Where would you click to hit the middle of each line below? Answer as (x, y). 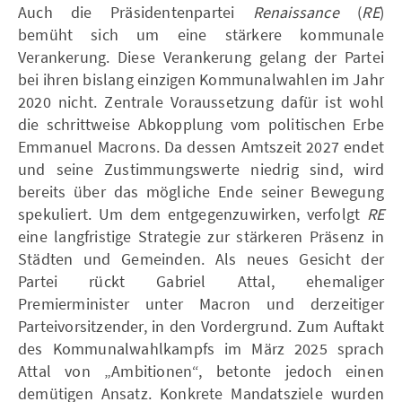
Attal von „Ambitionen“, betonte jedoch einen (201, 371)
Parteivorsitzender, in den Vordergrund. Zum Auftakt (201, 326)
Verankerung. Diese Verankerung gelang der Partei (201, 57)
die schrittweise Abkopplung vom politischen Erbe (201, 124)
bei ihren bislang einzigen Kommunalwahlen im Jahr (201, 79)
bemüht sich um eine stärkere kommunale (201, 34)
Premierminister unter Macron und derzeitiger (201, 303)
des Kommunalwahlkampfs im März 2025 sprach (201, 348)
